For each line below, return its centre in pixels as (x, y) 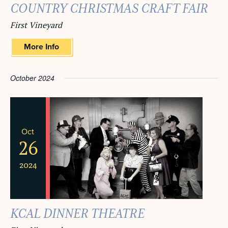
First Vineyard (36, 25)
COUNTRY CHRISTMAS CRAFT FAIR (109, 9)
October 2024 (32, 78)
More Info (41, 47)
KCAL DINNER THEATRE (77, 214)
